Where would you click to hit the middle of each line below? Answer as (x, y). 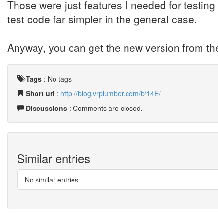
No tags (60, 79)
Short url (40, 93)
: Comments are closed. (105, 108)
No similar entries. (53, 180)
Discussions (46, 108)
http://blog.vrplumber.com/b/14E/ (110, 93)
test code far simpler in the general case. (102, 19)
